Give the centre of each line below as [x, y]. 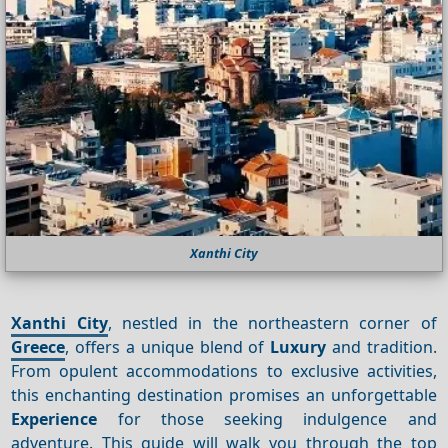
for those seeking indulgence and [267, 418]
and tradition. [381, 346]
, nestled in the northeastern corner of [272, 322]
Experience [54, 418]
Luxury [298, 346]
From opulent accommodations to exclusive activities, [224, 370]
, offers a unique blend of [168, 346]
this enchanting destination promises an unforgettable [224, 394]
